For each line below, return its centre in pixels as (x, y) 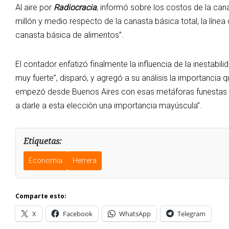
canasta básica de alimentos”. (70, 35)
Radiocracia (75, 8)
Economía (45, 161)
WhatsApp (135, 214)
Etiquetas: (43, 141)
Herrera (85, 161)
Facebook (78, 214)
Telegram (191, 214)
